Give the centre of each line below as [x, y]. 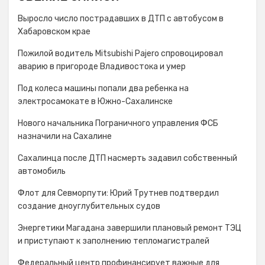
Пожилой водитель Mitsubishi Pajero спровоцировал [120, 54]
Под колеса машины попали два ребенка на [103, 88]
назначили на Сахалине [65, 136]
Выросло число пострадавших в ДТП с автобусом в [121, 19]
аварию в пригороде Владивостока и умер [102, 67]
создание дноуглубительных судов [89, 206]
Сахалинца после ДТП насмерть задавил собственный [127, 158]
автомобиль [42, 171]
